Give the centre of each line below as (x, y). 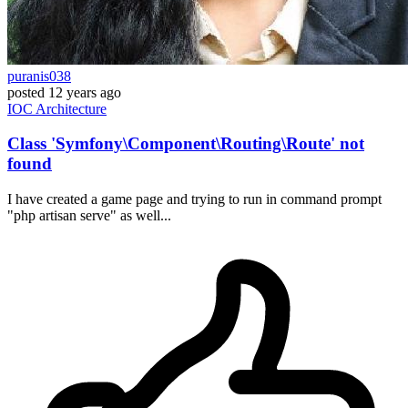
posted (26, 92)
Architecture (71, 108)
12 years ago (85, 92)
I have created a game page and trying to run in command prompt (194, 199)
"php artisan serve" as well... (89, 216)
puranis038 (39, 76)
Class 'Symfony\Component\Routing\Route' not (186, 144)
